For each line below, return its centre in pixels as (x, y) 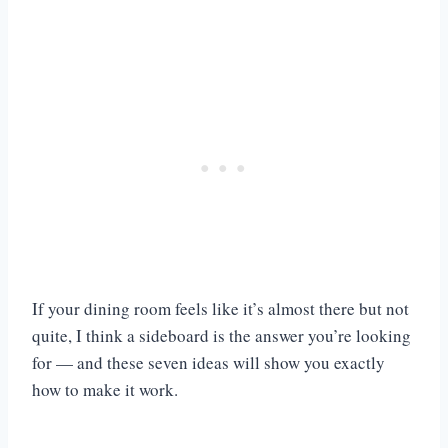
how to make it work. (105, 390)
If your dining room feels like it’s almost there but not (220, 309)
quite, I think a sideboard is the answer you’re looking (221, 336)
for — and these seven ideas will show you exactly (208, 363)
